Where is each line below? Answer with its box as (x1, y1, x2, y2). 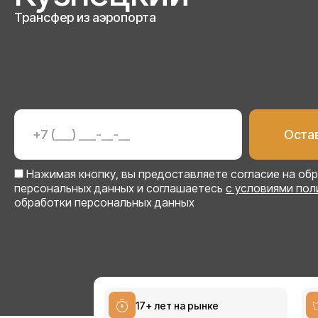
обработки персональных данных (14, 194, 194, 209)
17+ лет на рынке (136, 300, 219, 312)
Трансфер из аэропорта (14, 9, 156, 25)
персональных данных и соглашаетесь (14, 180, 226, 195)
